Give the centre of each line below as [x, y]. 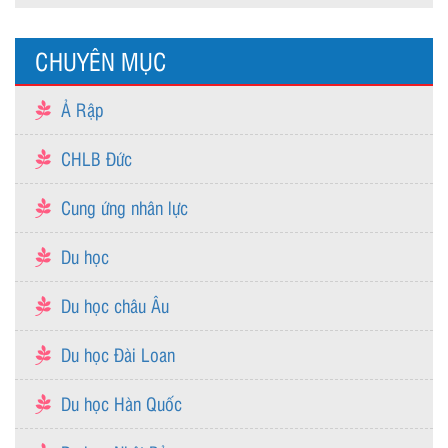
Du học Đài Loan [118, 353]
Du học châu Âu [115, 304]
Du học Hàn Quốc [121, 402]
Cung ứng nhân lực [124, 206]
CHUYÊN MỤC [101, 60]
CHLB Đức [96, 157]
